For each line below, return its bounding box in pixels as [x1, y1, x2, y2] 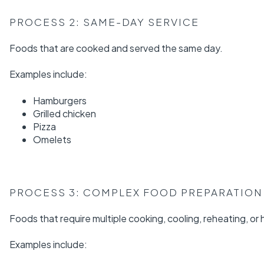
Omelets [33, 133, 71, 146]
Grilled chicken [33, 107, 96, 120]
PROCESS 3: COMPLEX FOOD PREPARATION [9, 185, 263, 199]
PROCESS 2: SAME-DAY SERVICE [9, 15, 199, 28]
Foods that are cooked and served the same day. [9, 42, 223, 55]
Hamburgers [33, 94, 87, 107]
